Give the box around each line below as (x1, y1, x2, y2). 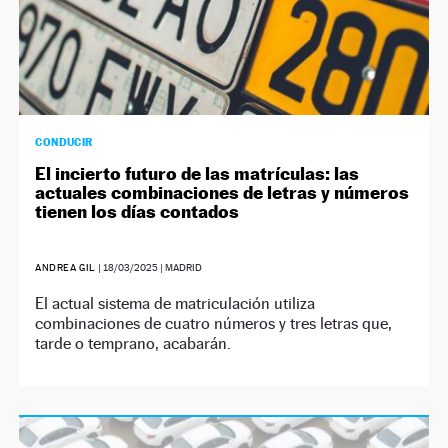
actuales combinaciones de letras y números (35, 181, 410, 203)
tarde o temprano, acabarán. (35, 333, 232, 353)
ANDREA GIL (35, 261, 96, 273)
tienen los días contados (35, 200, 240, 222)
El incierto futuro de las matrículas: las (35, 162, 360, 184)
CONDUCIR (35, 134, 93, 149)
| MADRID (157, 261, 202, 273)
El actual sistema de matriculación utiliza (35, 293, 316, 313)
